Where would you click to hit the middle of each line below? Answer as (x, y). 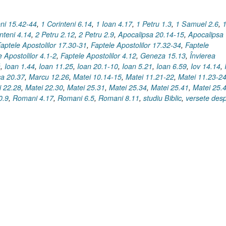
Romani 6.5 (76, 98)
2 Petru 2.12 (55, 34)
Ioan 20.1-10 (98, 66)
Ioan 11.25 (56, 66)
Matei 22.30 (44, 87)
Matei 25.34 (128, 87)
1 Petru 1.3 (154, 23)
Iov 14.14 (206, 66)
